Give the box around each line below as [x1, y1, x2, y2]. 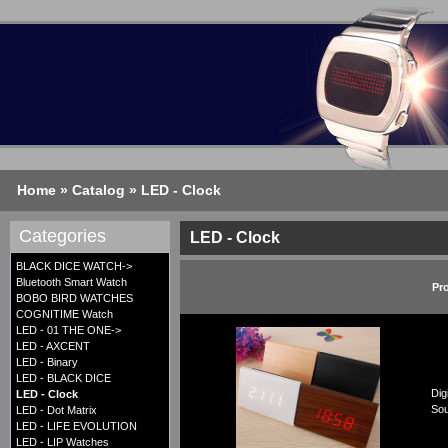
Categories [19, 226, 106, 247]
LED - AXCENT [16, 340, 90, 353]
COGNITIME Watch [16, 308, 113, 321]
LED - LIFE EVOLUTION [16, 420, 137, 433]
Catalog [72, 182, 125, 198]
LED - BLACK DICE [16, 372, 111, 385]
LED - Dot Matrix [16, 404, 97, 417]
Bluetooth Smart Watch [16, 276, 127, 289]
